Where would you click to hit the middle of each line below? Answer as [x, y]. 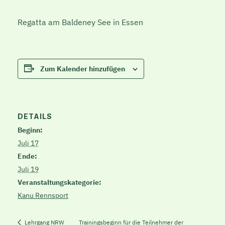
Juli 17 [28, 143]
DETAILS [35, 117]
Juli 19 [28, 170]
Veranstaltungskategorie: [59, 183]
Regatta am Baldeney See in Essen [80, 22]
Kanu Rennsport [43, 196]
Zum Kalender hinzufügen [82, 69]
